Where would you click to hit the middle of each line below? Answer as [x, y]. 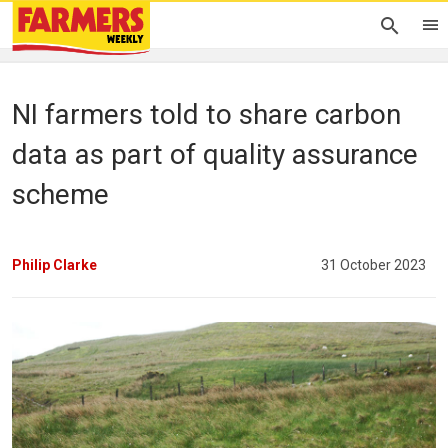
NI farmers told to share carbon [206, 114]
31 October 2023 [373, 264]
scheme [60, 194]
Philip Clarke [54, 264]
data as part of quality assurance [215, 154]
